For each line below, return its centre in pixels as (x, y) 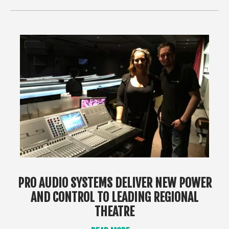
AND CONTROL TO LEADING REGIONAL (114, 197)
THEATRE (114, 211)
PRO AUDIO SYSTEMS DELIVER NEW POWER (114, 183)
